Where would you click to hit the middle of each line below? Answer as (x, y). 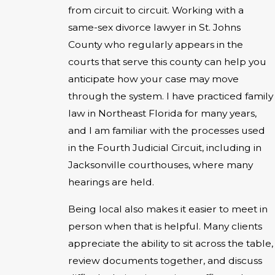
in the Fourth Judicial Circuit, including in (165, 148)
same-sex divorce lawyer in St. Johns (154, 28)
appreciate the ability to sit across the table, (171, 243)
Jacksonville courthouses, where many (161, 165)
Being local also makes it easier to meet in (168, 209)
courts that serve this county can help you (167, 62)
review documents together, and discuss (165, 260)
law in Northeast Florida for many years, (162, 114)
